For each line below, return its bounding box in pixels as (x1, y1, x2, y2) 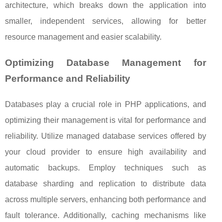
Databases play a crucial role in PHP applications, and (5, 100, 206, 109)
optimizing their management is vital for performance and (5, 116, 206, 125)
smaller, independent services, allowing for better (5, 17, 206, 26)
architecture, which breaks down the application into (5, 1, 206, 10)
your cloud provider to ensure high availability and (5, 148, 206, 157)
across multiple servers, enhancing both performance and (5, 195, 206, 204)
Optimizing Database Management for (5, 57, 206, 68)
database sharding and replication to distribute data (5, 179, 206, 188)
